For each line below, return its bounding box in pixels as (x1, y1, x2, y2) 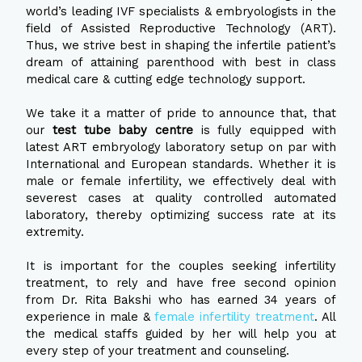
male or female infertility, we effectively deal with (26, 174, 336, 189)
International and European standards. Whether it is (26, 157, 336, 172)
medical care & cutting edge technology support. (26, 72, 306, 87)
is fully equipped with (193, 123, 336, 138)
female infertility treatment (154, 309, 314, 325)
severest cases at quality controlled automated (26, 191, 336, 206)
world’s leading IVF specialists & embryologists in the (26, 4, 336, 19)
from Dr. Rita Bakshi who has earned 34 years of (26, 293, 336, 308)
